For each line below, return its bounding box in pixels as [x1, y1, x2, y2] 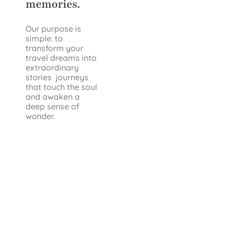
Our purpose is [26, 24, 81, 34]
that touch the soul [26, 82, 97, 92]
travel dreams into [26, 53, 97, 63]
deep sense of [26, 101, 79, 111]
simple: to [26, 33, 63, 43]
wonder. [26, 111, 55, 121]
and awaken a [26, 91, 80, 102]
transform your [26, 43, 83, 53]
